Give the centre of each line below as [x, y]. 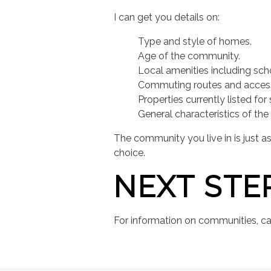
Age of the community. [189, 56]
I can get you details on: [167, 17]
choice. [130, 153]
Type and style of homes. [195, 41]
